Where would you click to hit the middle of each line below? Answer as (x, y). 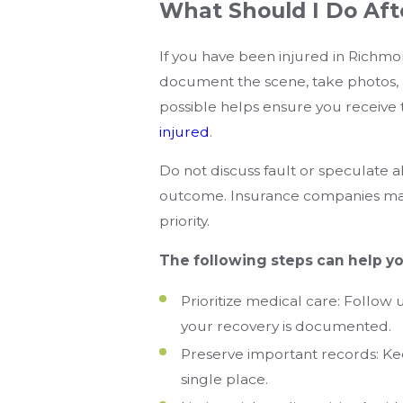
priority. (185, 221)
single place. (224, 380)
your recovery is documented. (286, 327)
